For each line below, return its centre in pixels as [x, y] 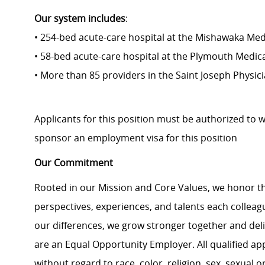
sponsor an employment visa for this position [136, 138]
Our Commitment [74, 163]
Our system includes [80, 19]
